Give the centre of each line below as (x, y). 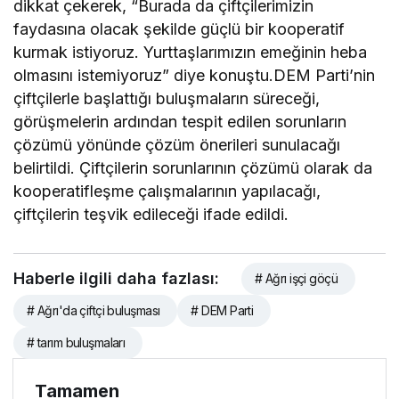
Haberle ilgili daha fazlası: (116, 278)
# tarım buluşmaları (76, 342)
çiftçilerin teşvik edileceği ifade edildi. (151, 214)
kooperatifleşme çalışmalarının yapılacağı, (167, 191)
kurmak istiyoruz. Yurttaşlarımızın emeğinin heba (191, 52)
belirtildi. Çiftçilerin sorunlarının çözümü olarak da (193, 167)
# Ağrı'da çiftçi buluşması (94, 310)
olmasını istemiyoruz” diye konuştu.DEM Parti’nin (195, 75)
